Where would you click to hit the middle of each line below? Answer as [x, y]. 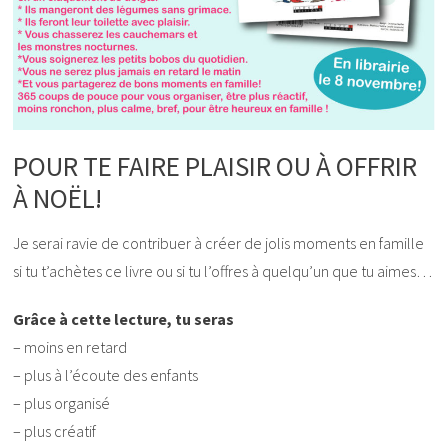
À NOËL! [58, 198]
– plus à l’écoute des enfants [106, 375]
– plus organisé [62, 403]
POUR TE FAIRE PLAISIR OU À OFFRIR [215, 166]
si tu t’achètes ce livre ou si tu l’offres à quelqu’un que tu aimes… [223, 271]
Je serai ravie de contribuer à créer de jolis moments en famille [219, 243]
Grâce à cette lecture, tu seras [124, 319]
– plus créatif [55, 431]
